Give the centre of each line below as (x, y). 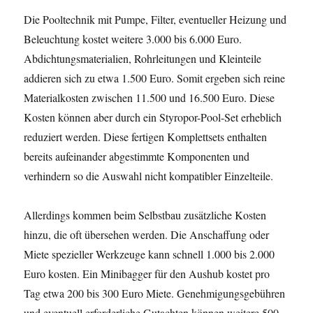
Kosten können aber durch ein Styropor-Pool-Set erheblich (153, 117)
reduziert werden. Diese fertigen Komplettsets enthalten (146, 137)
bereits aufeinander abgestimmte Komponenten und (137, 156)
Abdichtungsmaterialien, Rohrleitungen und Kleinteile (143, 58)
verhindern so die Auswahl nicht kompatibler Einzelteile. (149, 176)
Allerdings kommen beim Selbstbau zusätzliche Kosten (145, 215)
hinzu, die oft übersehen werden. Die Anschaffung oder (147, 234)
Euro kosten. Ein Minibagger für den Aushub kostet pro (147, 274)
